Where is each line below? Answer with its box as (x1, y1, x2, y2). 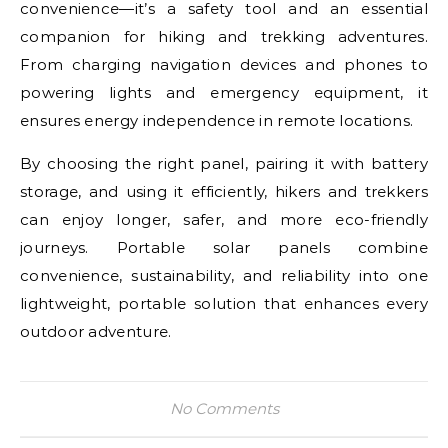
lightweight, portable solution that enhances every (20, 294, 428, 313)
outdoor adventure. (20, 322, 172, 341)
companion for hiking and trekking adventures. (20, 27, 428, 46)
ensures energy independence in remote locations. (20, 111, 414, 130)
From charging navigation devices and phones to (20, 55, 428, 74)
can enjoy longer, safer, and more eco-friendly (20, 210, 428, 229)
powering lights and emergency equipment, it (20, 83, 428, 102)
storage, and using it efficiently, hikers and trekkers (20, 182, 428, 201)
